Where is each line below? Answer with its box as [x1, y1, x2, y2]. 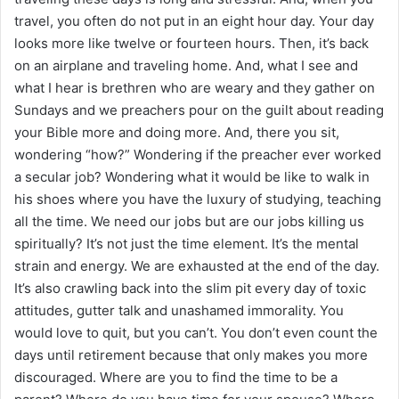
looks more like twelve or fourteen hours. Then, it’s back [14, 34, 369, 52]
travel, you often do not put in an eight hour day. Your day [14, 12, 374, 29]
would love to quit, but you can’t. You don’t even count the [14, 323, 378, 341]
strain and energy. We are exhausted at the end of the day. [14, 256, 379, 274]
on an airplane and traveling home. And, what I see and [14, 56, 358, 74]
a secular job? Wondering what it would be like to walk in [14, 167, 370, 185]
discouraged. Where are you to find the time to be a [14, 368, 338, 386]
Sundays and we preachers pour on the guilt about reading [14, 101, 384, 118]
